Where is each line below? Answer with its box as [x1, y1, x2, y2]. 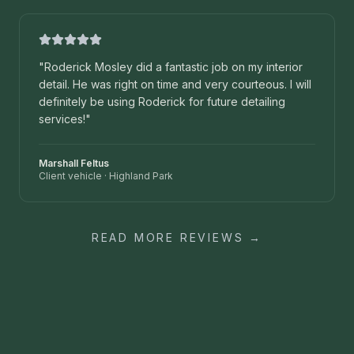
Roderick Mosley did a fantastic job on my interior [44, 60, 303, 74]
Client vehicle [39, 170, 102, 183]
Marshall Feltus [39, 157, 109, 170]
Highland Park [109, 170, 173, 183]
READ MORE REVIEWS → [91, 231, 263, 245]
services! [39, 112, 85, 126]
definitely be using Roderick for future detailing [39, 95, 285, 109]
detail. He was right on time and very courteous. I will [39, 77, 311, 92]
